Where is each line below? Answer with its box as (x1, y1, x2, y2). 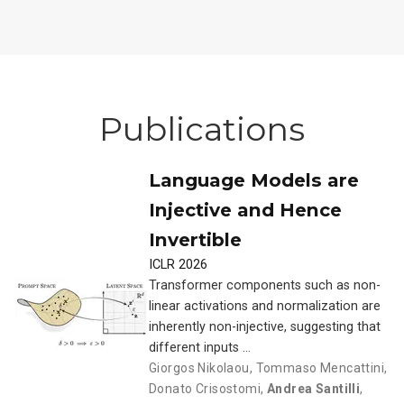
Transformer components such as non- (149, 277, 381, 293)
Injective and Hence (149, 197, 342, 221)
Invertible (149, 227, 242, 251)
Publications (99, 109, 305, 150)
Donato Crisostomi (149, 381, 262, 396)
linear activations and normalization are (149, 298, 381, 314)
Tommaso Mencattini (255, 360, 385, 375)
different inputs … (149, 339, 251, 355)
